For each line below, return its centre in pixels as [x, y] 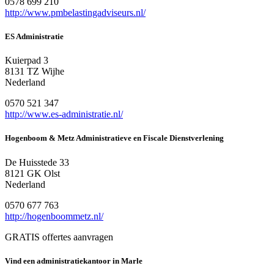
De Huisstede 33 [37, 162]
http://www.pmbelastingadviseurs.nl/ [75, 12]
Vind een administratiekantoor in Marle [74, 261]
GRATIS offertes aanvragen [59, 237]
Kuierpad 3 [27, 61]
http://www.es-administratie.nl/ [64, 114]
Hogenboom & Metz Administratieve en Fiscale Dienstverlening [114, 138]
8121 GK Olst [32, 173]
